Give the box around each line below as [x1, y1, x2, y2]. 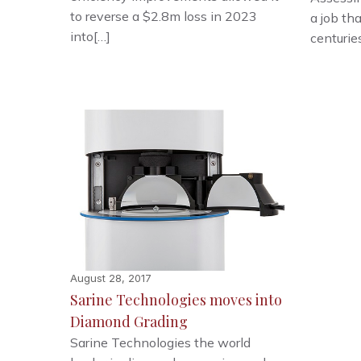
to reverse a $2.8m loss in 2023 [70, 8, 258, 25]
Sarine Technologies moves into [70, 289, 283, 309]
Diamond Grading [70, 311, 189, 331]
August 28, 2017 [70, 271, 152, 284]
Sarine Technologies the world [70, 334, 251, 351]
